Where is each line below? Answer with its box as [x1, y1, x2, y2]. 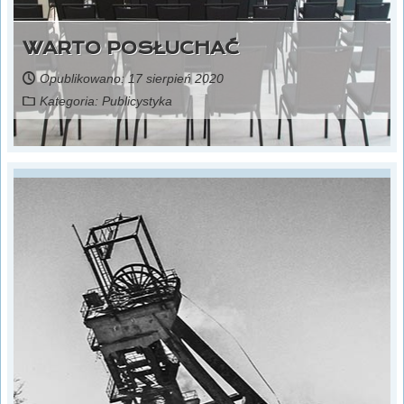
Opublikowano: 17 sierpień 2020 [40, 71, 224, 87]
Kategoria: [40, 94, 102, 109]
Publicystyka [102, 94, 172, 109]
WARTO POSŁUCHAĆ [23, 37, 240, 59]
